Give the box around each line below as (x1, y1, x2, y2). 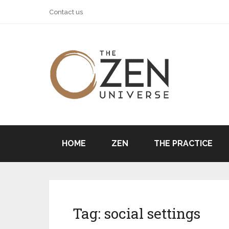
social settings (104, 204, 200, 223)
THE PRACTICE (154, 139, 213, 148)
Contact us (49, 8, 83, 16)
